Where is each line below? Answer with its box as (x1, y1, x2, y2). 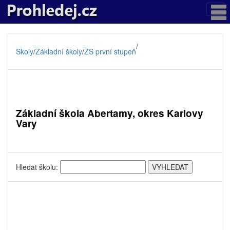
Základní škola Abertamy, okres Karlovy (16, 106, 203, 120)
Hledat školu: (16, 162, 60, 172)
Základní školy (35, 46, 82, 56)
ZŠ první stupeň (84, 46, 136, 56)
